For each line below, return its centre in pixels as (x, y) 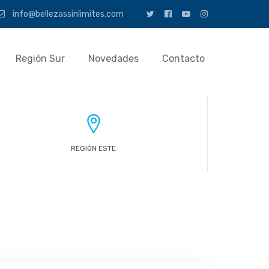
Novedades (113, 59)
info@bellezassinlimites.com (67, 14)
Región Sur (40, 59)
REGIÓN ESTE (94, 148)
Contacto (183, 59)
